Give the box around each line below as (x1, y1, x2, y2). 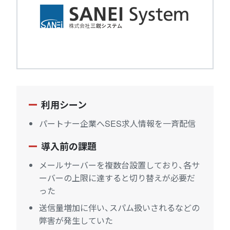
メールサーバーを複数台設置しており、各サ (39, 159, 200, 171)
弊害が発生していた (39, 215, 113, 227)
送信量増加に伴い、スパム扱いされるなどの (39, 202, 200, 214)
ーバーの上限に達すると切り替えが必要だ (39, 172, 195, 184)
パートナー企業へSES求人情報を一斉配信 (39, 118, 196, 130)
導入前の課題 (41, 140, 97, 154)
